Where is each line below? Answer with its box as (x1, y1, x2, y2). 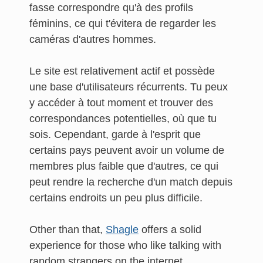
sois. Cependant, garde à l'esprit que (29, 129, 201, 140)
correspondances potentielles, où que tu (29, 113, 217, 124)
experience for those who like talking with (29, 240, 221, 251)
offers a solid (139, 224, 201, 235)
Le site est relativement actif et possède (29, 65, 215, 77)
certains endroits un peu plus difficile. (29, 192, 203, 204)
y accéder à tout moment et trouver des (29, 97, 213, 109)
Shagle (106, 224, 139, 235)
